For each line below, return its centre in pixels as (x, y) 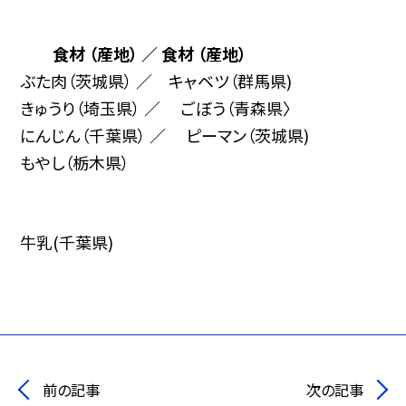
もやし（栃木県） (77, 162)
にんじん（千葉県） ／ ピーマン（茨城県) (165, 135)
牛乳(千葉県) (67, 242)
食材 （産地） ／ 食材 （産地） (152, 53)
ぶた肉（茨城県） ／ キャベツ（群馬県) (156, 80)
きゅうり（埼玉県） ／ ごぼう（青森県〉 (156, 107)
